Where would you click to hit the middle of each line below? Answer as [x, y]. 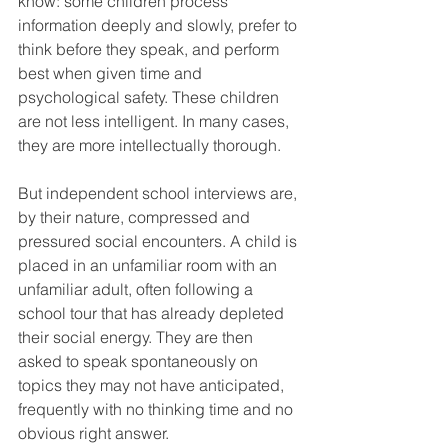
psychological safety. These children [150, 97]
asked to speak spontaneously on [140, 361]
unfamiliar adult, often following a [137, 289]
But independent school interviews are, [159, 193]
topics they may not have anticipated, [153, 385]
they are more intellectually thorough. [149, 145]
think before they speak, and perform [150, 49]
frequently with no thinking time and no [157, 409]
